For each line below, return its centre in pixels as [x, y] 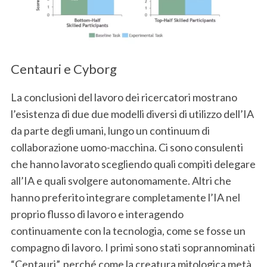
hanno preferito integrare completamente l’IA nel [125, 197]
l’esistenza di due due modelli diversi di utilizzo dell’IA [132, 114]
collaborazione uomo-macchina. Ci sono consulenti [127, 147]
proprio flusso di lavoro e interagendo [97, 214]
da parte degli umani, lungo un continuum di [110, 130]
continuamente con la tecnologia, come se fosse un [128, 230]
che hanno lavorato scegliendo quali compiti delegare [133, 164]
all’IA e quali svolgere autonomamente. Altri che [121, 180]
